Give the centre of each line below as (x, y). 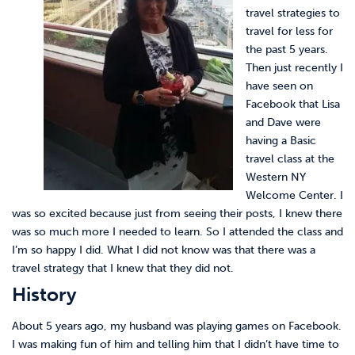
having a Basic (281, 140)
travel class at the (290, 158)
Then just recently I (294, 67)
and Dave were (283, 122)
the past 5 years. (287, 49)
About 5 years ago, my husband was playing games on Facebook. (177, 326)
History (44, 294)
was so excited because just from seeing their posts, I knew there (177, 213)
